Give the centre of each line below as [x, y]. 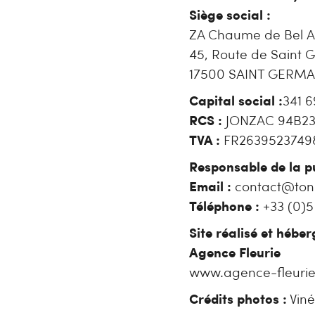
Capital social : [236, 103]
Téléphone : [224, 208]
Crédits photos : [238, 301]
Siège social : [230, 17]
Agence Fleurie [234, 255]
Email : [212, 188]
